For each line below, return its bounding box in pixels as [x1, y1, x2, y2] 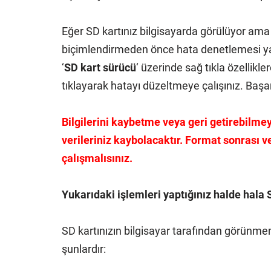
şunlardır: [62, 243, 106, 255]
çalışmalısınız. [62, 152, 132, 165]
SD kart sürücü [64, 61, 136, 74]
